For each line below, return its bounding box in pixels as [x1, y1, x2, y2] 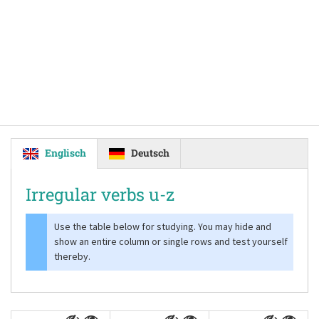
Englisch [45, 146, 86, 159]
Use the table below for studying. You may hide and [54, 220, 271, 233]
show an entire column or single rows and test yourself [54, 235, 288, 248]
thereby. [54, 250, 90, 263]
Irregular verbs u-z [26, 183, 174, 206]
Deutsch [131, 146, 169, 159]
